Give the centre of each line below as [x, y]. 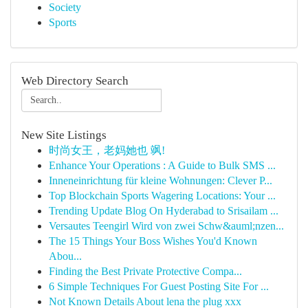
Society [65, 7]
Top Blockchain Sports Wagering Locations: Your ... [162, 196]
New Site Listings [64, 135]
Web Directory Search [75, 81]
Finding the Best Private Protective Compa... [145, 271]
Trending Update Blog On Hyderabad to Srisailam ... [164, 211]
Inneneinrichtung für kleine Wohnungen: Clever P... [161, 180]
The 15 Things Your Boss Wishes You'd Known [153, 241]
